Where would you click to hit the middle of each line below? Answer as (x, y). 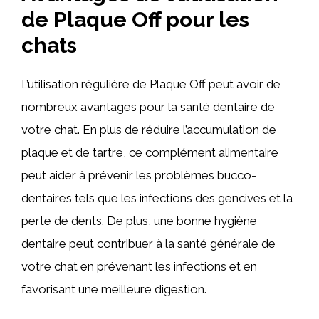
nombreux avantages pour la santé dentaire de (148, 106)
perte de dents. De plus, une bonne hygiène (139, 220)
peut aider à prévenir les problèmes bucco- (139, 175)
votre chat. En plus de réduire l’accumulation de (149, 129)
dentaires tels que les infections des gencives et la (157, 198)
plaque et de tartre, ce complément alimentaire (150, 152)
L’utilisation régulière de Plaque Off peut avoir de (151, 84)
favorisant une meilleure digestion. (114, 289)
